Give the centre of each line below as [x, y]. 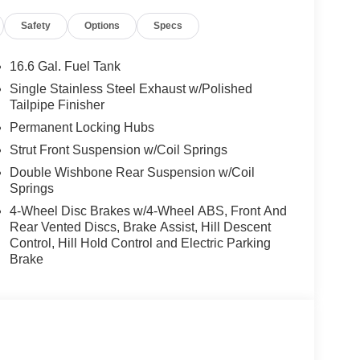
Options [102, 26]
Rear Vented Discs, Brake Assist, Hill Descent [140, 227]
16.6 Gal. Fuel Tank [65, 67]
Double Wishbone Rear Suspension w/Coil [132, 173]
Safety [36, 26]
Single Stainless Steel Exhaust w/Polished [131, 89]
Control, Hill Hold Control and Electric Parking [140, 243]
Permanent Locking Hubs [82, 128]
